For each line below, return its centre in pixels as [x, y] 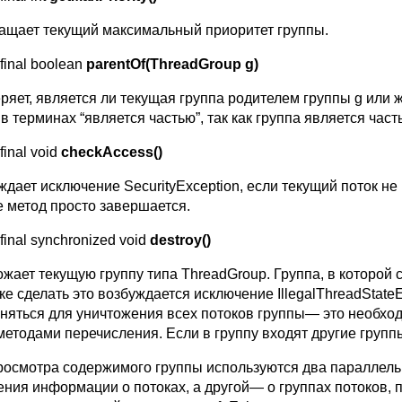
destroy [176, 240]
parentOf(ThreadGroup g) [172, 64]
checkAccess [107, 152]
